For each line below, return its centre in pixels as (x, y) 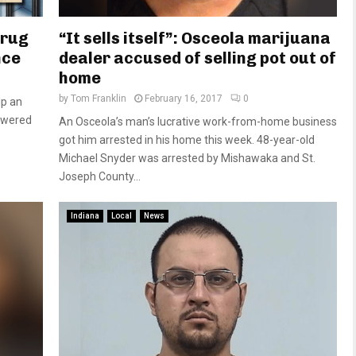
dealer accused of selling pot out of (197, 58)
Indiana (85, 215)
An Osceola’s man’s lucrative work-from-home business (198, 121)
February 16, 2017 (184, 98)
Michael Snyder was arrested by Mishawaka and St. (187, 158)
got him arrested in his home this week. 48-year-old (187, 139)
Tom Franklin (99, 98)
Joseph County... (100, 176)
